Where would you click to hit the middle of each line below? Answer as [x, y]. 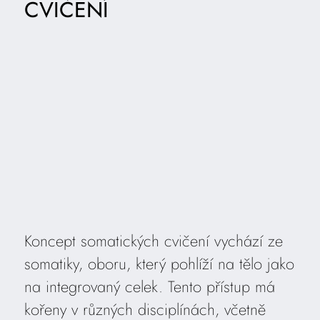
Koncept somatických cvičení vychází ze [153, 241]
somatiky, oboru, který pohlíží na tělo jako [159, 264]
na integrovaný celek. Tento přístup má [149, 287]
